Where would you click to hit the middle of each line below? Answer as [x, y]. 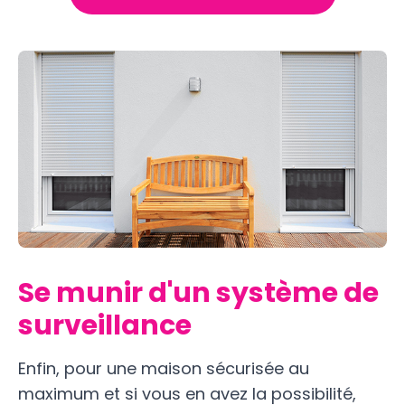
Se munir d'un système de [198, 292]
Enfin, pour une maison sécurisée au [164, 368]
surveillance [105, 325]
